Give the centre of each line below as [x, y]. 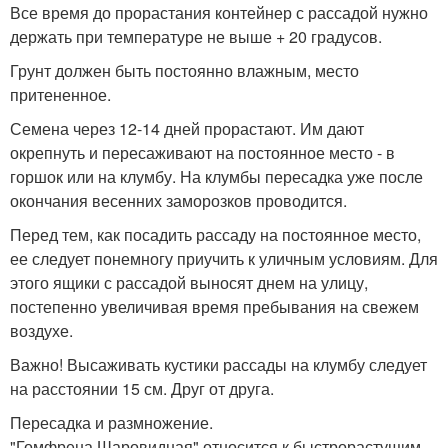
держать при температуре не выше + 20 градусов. [196, 37]
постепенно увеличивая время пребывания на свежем [214, 307]
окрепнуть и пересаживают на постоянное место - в [202, 153]
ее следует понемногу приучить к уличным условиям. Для [224, 259]
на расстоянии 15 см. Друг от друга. [142, 389]
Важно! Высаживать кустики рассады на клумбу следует [218, 365]
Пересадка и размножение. [111, 423]
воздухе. [41, 331]
